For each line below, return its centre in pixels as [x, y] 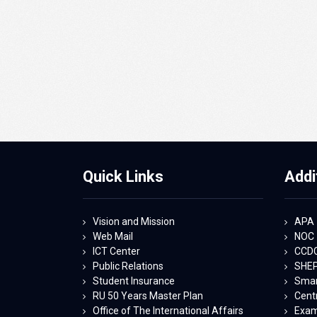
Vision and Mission [134, 221]
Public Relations [128, 266]
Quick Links [123, 176]
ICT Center [116, 251]
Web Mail [113, 236]
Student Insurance [134, 281]
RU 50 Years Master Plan [148, 295]
